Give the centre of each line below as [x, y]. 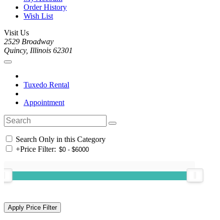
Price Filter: [38, 149]
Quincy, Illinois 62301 [38, 51]
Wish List [38, 16]
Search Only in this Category [60, 139]
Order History [45, 7]
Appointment [44, 103]
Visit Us [16, 33]
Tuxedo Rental [46, 85]
